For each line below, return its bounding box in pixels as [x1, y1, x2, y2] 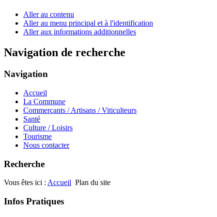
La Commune [23, 97, 65, 106]
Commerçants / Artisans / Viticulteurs [23, 106, 137, 114]
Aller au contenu [23, 10, 74, 19]
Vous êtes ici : [4, 178, 47, 187]
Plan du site [75, 178, 110, 187]
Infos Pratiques [4, 196, 64, 207]
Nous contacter [23, 140, 69, 149]
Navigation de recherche [4, 46, 125, 59]
